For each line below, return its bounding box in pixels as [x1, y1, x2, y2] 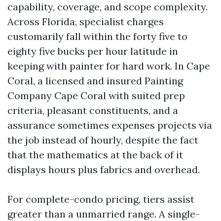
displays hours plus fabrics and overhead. [7, 163, 200, 176]
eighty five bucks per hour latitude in [7, 45, 178, 57]
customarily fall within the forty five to [7, 30, 187, 42]
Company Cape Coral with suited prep [7, 89, 185, 102]
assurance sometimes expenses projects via [7, 119, 212, 131]
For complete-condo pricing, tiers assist [7, 193, 194, 205]
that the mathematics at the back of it [7, 148, 183, 161]
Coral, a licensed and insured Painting [7, 74, 183, 87]
